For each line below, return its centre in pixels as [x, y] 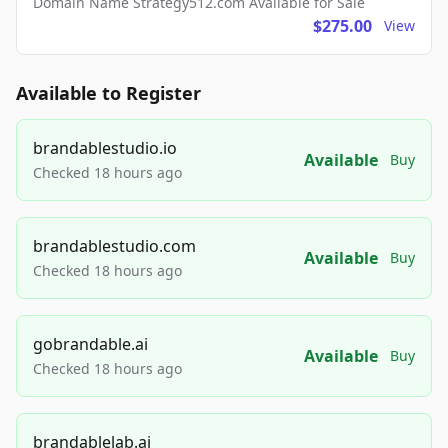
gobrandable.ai [90, 344]
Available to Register [108, 93]
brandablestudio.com [114, 246]
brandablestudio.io [105, 148]
